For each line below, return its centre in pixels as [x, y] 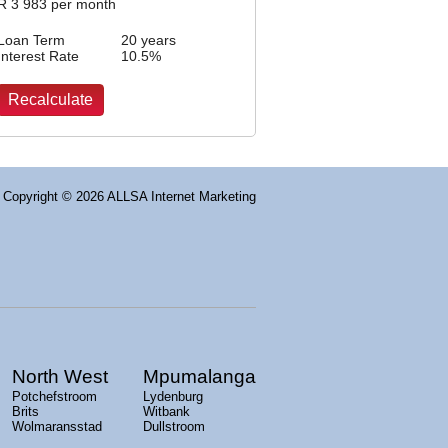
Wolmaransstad [57, 426]
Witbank [166, 411]
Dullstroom [174, 426]
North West [60, 376]
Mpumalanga [199, 376]
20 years [148, 39]
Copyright [32, 196]
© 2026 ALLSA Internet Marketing [159, 196]
